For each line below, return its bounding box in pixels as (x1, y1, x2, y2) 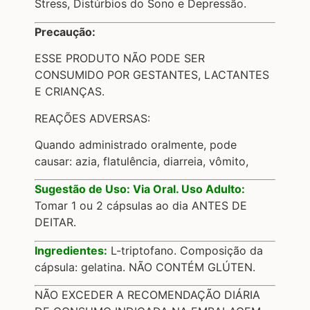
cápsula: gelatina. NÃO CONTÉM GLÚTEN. (35, 259, 255, 274)
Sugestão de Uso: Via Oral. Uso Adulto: (35, 182, 245, 197)
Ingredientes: (35, 243, 107, 257)
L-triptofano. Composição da (107, 243, 263, 257)
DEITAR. (35, 215, 76, 230)
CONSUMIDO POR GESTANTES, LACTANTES (35, 68, 269, 82)
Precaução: (35, 24, 95, 39)
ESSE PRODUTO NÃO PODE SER (35, 51, 205, 66)
